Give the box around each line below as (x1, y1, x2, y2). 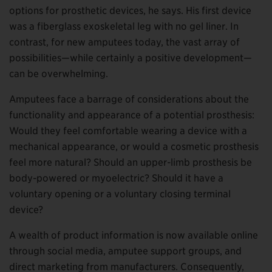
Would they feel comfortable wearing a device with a (9, 125, 247, 137)
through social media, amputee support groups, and (9, 245, 242, 257)
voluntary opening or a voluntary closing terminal (9, 188, 231, 200)
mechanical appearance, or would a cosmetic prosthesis (9, 141, 259, 153)
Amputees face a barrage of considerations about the (9, 93, 249, 106)
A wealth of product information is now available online (9, 229, 258, 242)
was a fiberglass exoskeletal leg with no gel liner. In (9, 21, 239, 33)
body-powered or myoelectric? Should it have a (9, 172, 223, 185)
